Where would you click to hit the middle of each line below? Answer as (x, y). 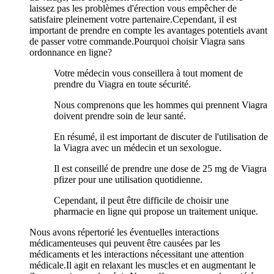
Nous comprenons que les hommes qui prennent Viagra (161, 105)
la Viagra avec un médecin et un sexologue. (138, 147)
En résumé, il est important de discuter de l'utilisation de (161, 136)
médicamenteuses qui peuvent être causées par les (125, 243)
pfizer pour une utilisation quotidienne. (128, 179)
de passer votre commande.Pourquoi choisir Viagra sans (137, 41)
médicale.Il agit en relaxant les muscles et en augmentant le (143, 265)
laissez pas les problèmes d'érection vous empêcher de (133, 8)
